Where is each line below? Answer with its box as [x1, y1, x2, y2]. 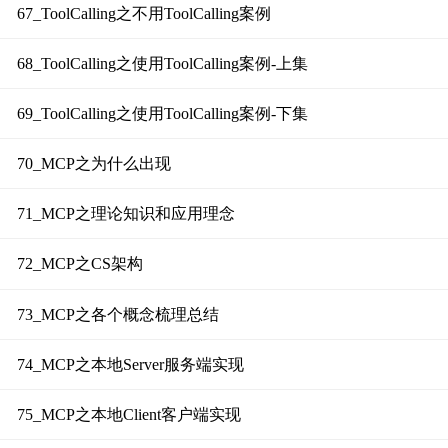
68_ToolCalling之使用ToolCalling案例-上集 [16, 54, 308, 72]
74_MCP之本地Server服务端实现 [16, 355, 244, 373]
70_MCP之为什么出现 [16, 155, 171, 173]
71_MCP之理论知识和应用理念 [16, 205, 235, 223]
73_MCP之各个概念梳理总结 [16, 305, 219, 323]
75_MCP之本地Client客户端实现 [16, 405, 241, 423]
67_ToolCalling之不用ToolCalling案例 [16, 4, 271, 22]
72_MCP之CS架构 [16, 255, 143, 273]
